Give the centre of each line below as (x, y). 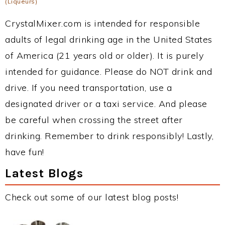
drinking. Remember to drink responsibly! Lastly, (109, 136)
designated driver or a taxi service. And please (106, 104)
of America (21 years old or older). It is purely (104, 55)
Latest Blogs (44, 173)
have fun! (25, 152)
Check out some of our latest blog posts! (92, 197)
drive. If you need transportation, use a (88, 88)
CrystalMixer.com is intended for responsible (102, 23)
